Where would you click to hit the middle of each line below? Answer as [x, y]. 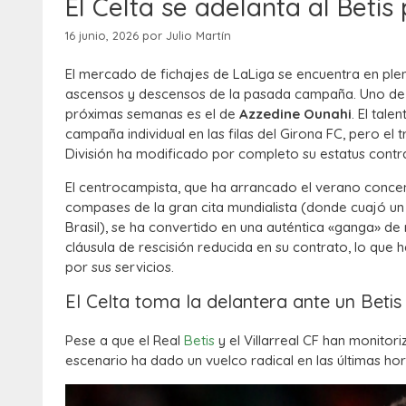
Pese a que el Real [125, 341]
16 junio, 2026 [102, 35]
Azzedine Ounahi [295, 114]
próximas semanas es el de [152, 114]
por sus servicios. [120, 267]
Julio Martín [198, 35]
